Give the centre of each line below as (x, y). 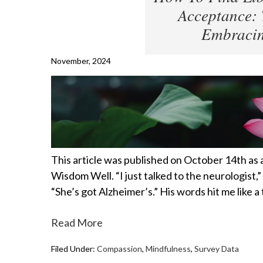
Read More (77, 222)
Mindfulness (168, 248)
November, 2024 (81, 61)
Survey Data (217, 248)
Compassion (119, 248)
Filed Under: (74, 248)
